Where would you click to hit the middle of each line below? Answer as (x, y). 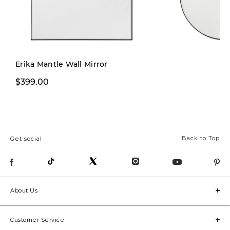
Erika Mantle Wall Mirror (62, 64)
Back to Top (201, 138)
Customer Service (37, 219)
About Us (24, 190)
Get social (26, 139)
